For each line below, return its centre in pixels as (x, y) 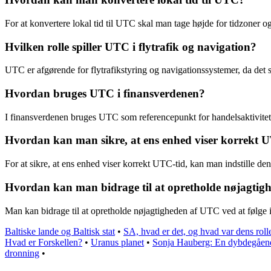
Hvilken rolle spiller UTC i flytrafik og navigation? (131, 47)
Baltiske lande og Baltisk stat (60, 231)
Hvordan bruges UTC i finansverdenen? (105, 93)
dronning (22, 253)
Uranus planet (117, 242)
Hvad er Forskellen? (44, 242)
